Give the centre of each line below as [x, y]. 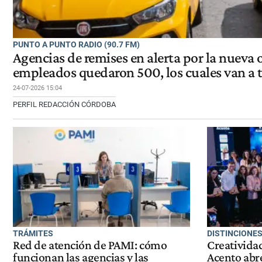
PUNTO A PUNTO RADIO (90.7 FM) [76, 44]
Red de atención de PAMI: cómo [90, 245]
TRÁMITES [33, 233]
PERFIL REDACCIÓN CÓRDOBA [64, 104]
